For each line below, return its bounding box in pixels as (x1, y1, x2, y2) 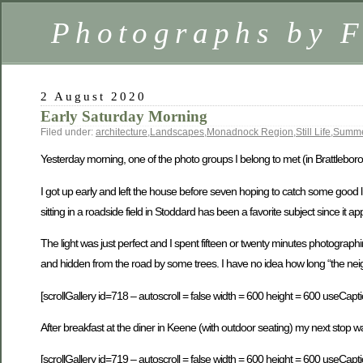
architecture (96, 126, 147, 138)
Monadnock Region (207, 126, 293, 138)
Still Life (296, 126, 331, 138)
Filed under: (41, 126, 96, 138)
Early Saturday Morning (41, 108, 207, 125)
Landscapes (150, 126, 204, 138)
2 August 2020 (41, 89, 147, 103)
